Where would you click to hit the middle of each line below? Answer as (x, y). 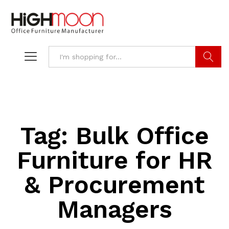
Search (208, 78)
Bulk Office (142, 136)
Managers (114, 210)
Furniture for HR (114, 161)
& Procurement (114, 185)
